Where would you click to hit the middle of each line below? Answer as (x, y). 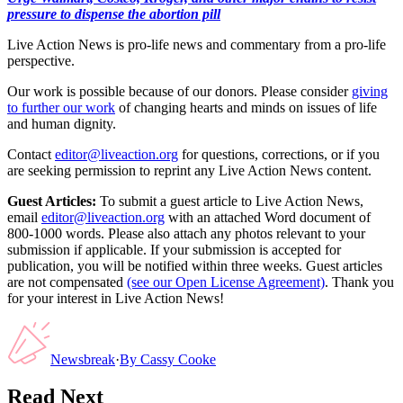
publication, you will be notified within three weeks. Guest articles (195, 265)
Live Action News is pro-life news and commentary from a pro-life (197, 44)
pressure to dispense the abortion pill (114, 13)
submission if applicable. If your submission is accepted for (174, 249)
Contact (29, 154)
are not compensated (65, 282)
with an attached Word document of (269, 217)
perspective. (41, 60)
